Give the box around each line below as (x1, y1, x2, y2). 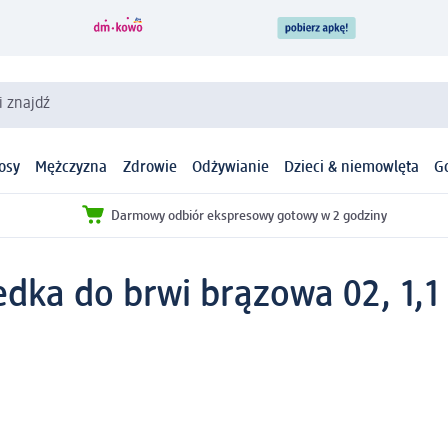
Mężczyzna (35, 160, 108, 177)
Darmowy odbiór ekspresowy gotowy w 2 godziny (111, 208, 387, 223)
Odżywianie (191, 160, 269, 177)
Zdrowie (122, 160, 177, 177)
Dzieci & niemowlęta (284, 160, 419, 177)
